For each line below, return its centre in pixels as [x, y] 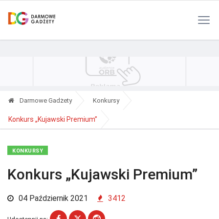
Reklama [116, 10]
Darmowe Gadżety [45, 100]
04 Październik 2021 [52, 198]
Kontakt [149, 10]
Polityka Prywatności [66, 10]
